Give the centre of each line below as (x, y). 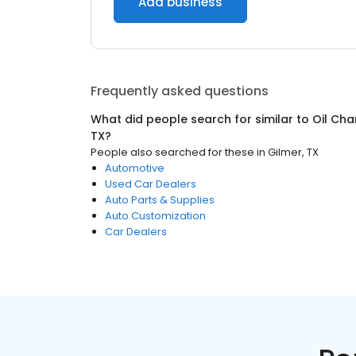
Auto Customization (155, 216)
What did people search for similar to (201, 119)
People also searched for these (172, 152)
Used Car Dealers (151, 184)
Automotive (135, 168)
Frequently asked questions (180, 91)
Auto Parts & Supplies (160, 200)
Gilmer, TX (293, 152)
